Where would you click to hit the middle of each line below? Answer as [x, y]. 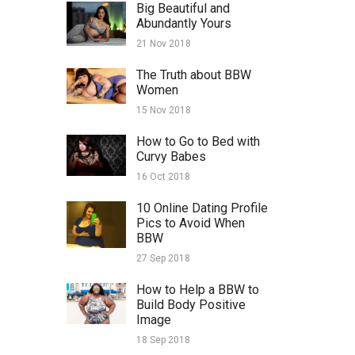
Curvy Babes [171, 157]
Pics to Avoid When [190, 223]
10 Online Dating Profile [202, 208]
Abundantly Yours [183, 24]
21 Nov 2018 [163, 44]
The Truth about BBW [193, 75]
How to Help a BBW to [197, 290]
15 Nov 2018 [163, 111]
